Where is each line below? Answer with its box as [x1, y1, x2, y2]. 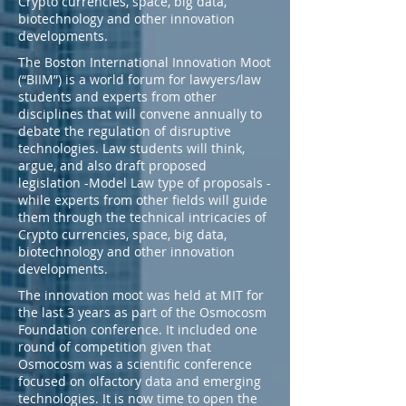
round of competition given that [18, 338, 211, 355]
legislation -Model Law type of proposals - [18, 174, 271, 191]
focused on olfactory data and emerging [18, 372, 261, 390]
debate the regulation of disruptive [18, 122, 231, 140]
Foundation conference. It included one [18, 321, 257, 338]
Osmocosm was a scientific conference [18, 355, 252, 372]
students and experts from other [18, 88, 217, 105]
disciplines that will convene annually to [18, 105, 262, 122]
